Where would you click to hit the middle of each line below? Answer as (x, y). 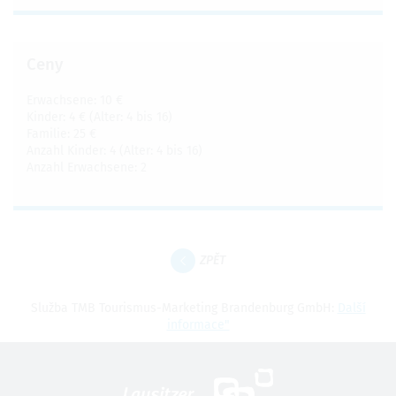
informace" (198, 324)
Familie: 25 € (61, 134)
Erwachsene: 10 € (75, 101)
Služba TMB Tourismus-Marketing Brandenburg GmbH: (184, 308)
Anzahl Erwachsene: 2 (87, 168)
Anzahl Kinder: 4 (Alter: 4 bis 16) (114, 151)
